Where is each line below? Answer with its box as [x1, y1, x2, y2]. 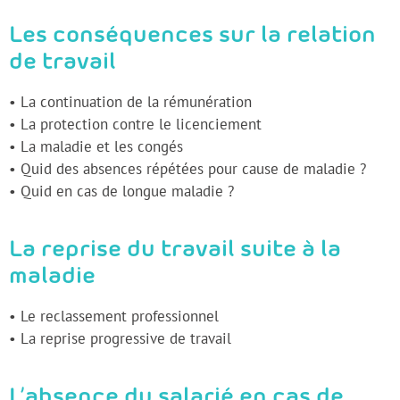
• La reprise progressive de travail [9, 328, 231, 348]
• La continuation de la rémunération [9, 91, 252, 112]
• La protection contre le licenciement [9, 113, 262, 134]
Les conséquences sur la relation [9, 24, 376, 47]
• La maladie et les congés [9, 136, 183, 156]
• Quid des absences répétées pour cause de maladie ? [9, 158, 366, 179]
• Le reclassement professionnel [9, 305, 219, 326]
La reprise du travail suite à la [9, 238, 341, 262]
